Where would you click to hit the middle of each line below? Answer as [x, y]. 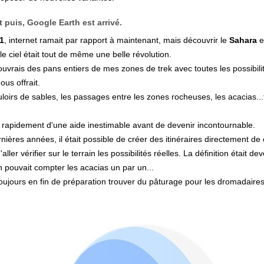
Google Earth [54, 22]
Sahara [243, 40]
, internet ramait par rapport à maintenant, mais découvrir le [117, 40]
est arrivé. [101, 22]
